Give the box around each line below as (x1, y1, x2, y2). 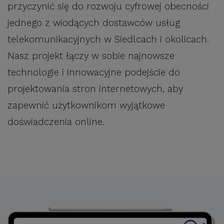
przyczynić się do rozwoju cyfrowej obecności (7, 1, 209, 12)
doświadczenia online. (7, 116, 104, 128)
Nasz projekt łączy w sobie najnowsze (7, 50, 174, 62)
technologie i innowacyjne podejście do (7, 67, 180, 78)
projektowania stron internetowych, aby (7, 83, 183, 95)
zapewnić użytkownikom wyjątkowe (7, 100, 165, 111)
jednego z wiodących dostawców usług (7, 17, 180, 29)
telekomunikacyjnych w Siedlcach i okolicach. (7, 34, 209, 45)
